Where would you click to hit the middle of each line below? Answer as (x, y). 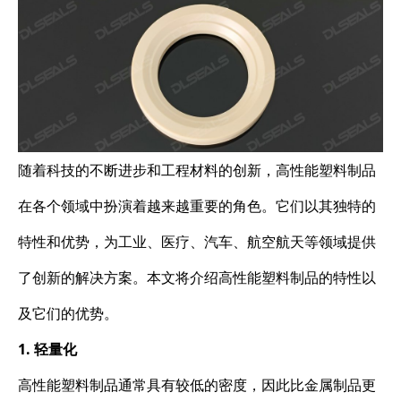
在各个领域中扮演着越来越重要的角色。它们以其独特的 (197, 205)
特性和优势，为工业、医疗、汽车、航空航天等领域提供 (197, 241)
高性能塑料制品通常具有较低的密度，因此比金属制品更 (197, 384)
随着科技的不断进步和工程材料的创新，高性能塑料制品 (197, 170)
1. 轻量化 (47, 349)
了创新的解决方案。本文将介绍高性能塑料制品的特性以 (197, 277)
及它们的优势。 (68, 313)
